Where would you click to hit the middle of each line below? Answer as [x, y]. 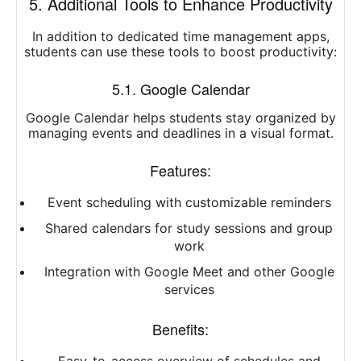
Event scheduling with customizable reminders [189, 203]
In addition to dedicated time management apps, [180, 37]
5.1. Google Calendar [180, 89]
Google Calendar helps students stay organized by [180, 118]
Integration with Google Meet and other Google [189, 272]
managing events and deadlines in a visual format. [180, 133]
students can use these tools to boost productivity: [180, 52]
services [189, 290]
